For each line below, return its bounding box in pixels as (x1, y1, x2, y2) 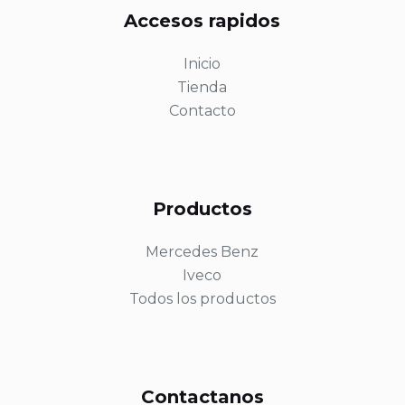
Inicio (184, 55, 221, 72)
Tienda (177, 79, 228, 96)
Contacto (168, 102, 236, 119)
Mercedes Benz (146, 243, 259, 260)
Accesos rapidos (124, 10, 281, 32)
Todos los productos (128, 290, 276, 307)
